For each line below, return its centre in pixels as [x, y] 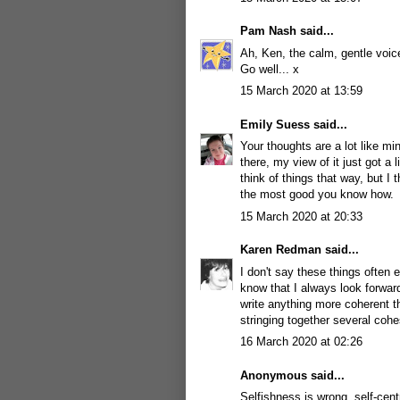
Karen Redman [281, 250]
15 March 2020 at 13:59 [301, 91]
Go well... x [270, 69]
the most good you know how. [317, 194]
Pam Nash [268, 31]
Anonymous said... [292, 375]
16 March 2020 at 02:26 [301, 342]
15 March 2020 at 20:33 [301, 216]
